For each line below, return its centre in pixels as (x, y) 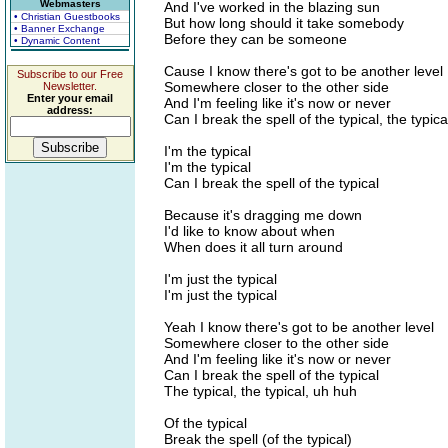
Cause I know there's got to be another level (303, 71)
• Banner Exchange (59, 28)
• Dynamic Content (57, 40)
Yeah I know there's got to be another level (299, 327)
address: (70, 110)
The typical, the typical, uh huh (260, 391)
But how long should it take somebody (284, 23)
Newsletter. (70, 86)
